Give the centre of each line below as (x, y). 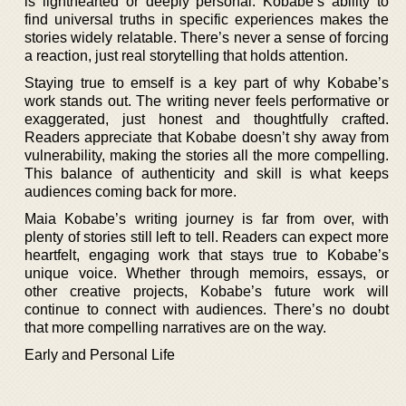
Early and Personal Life (100, 354)
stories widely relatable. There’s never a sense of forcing (207, 37)
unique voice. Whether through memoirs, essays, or (207, 273)
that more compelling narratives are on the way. (175, 327)
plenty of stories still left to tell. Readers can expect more (207, 237)
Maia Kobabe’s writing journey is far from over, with (207, 218)
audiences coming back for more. (130, 191)
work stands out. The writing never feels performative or (207, 101)
